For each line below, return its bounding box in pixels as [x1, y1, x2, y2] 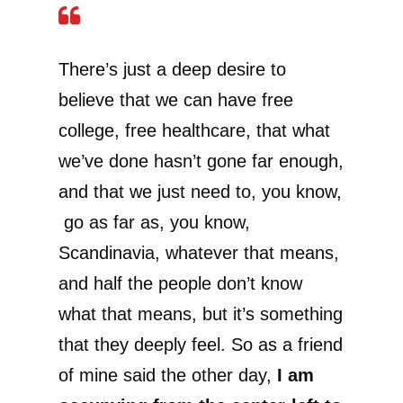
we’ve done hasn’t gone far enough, [58, 151, 344, 172]
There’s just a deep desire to [58, 59, 286, 80]
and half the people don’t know [58, 273, 302, 294]
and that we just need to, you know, [58, 182, 342, 202]
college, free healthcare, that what [58, 121, 330, 141]
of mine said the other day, [58, 365, 272, 386]
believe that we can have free [58, 90, 293, 111]
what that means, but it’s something [58, 304, 343, 325]
